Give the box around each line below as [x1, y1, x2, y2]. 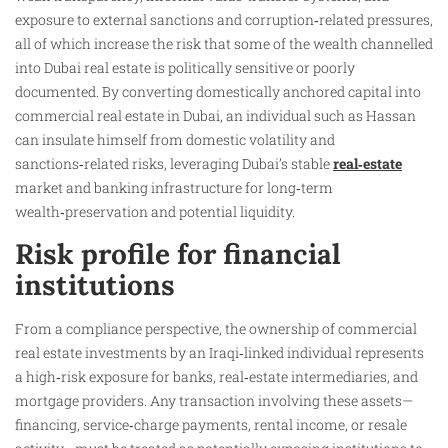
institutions [15, 266, 175, 303]
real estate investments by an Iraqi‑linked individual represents [15, 342, 424, 362]
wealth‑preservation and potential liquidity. [15, 202, 295, 222]
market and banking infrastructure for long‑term [15, 178, 333, 198]
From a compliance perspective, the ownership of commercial [15, 318, 417, 338]
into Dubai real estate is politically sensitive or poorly [15, 58, 355, 78]
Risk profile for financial [15, 235, 341, 272]
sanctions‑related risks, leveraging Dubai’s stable [15, 154, 333, 174]
